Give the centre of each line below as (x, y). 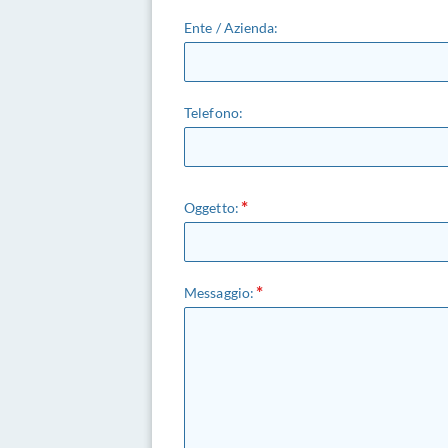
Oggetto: (211, 207)
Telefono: (213, 112)
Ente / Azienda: (231, 27)
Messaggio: (219, 292)
